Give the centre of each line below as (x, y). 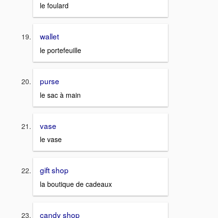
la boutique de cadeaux (76, 184)
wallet (49, 36)
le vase (51, 139)
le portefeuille (61, 50)
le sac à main (60, 95)
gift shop (54, 170)
